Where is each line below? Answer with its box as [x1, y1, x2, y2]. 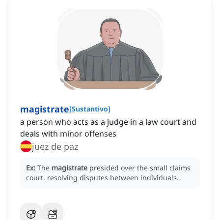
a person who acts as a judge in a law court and [20, 116, 196, 128]
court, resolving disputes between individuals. [26, 173, 179, 183]
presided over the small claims [89, 163, 191, 173]
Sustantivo [72, 104, 108, 114]
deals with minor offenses [20, 128, 116, 139]
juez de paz [32, 140, 78, 153]
